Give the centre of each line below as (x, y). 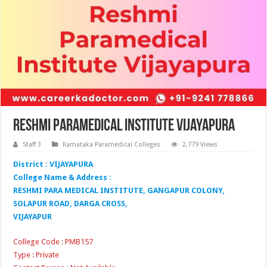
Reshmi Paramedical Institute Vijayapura (124, 126)
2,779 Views (200, 144)
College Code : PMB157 (53, 241)
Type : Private (36, 254)
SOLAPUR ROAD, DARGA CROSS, (71, 203)
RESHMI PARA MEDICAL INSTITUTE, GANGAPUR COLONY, (119, 190)
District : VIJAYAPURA (53, 164)
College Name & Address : (63, 177)
